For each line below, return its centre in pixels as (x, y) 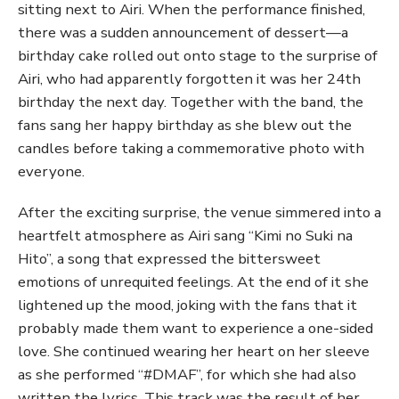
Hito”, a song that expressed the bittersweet (169, 258)
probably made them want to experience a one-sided (195, 328)
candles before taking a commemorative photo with (191, 148)
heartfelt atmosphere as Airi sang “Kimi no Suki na (185, 235)
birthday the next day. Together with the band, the (191, 102)
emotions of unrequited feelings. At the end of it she (193, 281)
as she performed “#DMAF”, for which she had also (187, 374)
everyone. (51, 171)
